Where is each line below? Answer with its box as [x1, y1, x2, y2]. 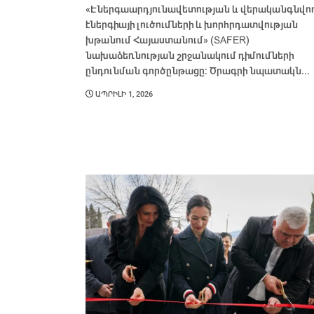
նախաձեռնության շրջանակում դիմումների [86, 50, 294, 61]
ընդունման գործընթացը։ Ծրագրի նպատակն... [86, 66, 310, 76]
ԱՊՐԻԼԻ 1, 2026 [93, 90, 153, 99]
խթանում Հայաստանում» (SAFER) [86, 35, 250, 46]
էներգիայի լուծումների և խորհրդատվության [86, 20, 298, 30]
